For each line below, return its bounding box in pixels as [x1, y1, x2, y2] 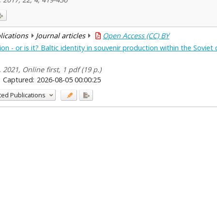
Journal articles [35, 31, 85, 41]
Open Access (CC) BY [103, 31, 170, 41]
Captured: [2, 75, 34, 84]
